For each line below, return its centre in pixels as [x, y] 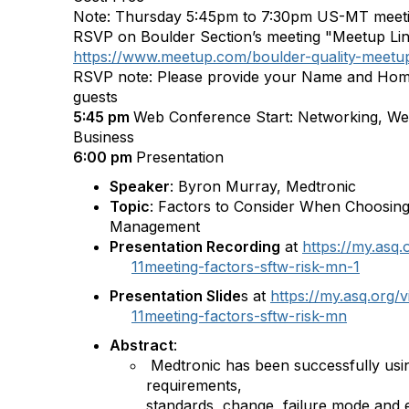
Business [104, 137]
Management [157, 226]
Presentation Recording [195, 246]
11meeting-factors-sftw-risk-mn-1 [246, 267]
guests [95, 97]
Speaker [140, 186]
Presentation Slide [175, 296]
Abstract [142, 345]
